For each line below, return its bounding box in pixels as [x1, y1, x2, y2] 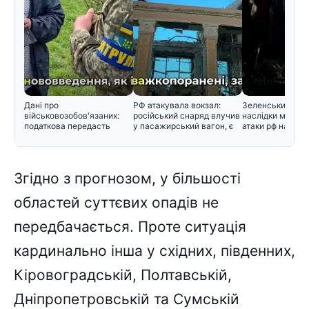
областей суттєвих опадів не [14, 194, 219, 212]
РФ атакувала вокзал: [133, 100, 221, 111]
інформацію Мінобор [24, 131, 108, 142]
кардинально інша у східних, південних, [14, 242, 295, 260]
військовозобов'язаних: [24, 110, 119, 121]
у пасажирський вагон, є [133, 121, 233, 132]
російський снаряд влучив [133, 110, 240, 121]
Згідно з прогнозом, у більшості [14, 170, 241, 188]
